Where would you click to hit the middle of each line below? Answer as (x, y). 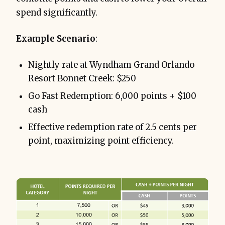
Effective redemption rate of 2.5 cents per (113, 128)
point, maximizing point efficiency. (101, 141)
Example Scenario (56, 39)
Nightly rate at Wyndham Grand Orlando (111, 65)
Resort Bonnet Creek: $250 (82, 79)
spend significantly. (57, 13)
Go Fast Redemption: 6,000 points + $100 (112, 96)
